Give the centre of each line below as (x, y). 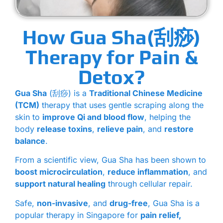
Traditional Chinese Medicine (146, 93)
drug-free (129, 203)
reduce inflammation (148, 172)
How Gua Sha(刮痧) (111, 37)
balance (30, 141)
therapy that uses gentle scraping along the (121, 105)
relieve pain (120, 129)
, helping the (167, 117)
